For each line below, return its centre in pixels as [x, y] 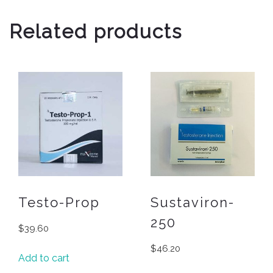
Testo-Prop [59, 202]
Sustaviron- [193, 202]
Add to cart [44, 258]
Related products [96, 32]
